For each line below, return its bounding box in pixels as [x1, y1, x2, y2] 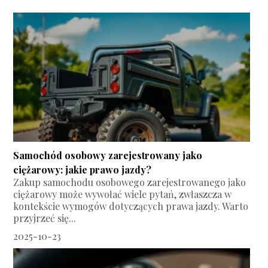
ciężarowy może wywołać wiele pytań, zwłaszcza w [13, 188, 232, 201]
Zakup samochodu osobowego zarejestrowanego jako [13, 176, 246, 189]
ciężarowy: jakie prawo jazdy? [13, 163, 152, 176]
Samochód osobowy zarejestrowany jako [13, 149, 203, 162]
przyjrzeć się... [13, 212, 77, 225]
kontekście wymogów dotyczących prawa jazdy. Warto [13, 200, 249, 213]
